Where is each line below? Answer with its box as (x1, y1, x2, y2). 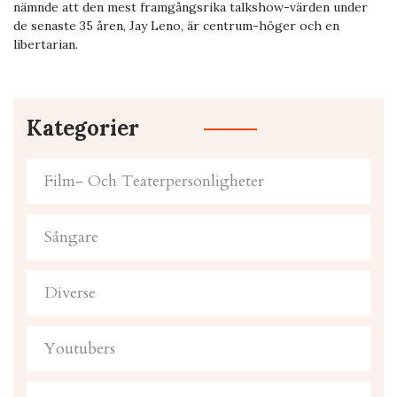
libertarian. (13, 36, 78, 53)
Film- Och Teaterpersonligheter (44, 170, 264, 193)
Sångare (44, 226, 98, 249)
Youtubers (44, 338, 115, 361)
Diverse (44, 282, 96, 305)
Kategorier (27, 114, 139, 143)
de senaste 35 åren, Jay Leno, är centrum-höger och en (13, 18, 339, 35)
